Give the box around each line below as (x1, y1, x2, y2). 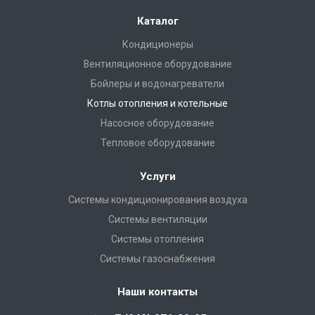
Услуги (139, 169, 176, 183)
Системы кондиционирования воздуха (67, 193, 247, 205)
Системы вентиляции (108, 213, 207, 225)
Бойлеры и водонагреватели (91, 77, 224, 89)
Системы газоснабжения (100, 252, 215, 264)
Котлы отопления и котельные (87, 97, 228, 109)
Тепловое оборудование (100, 136, 215, 148)
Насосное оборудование (101, 117, 214, 129)
